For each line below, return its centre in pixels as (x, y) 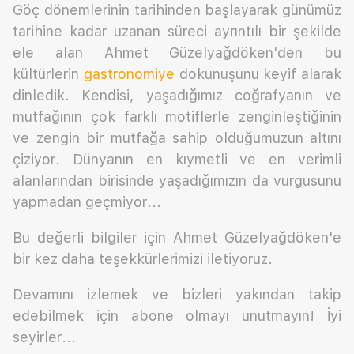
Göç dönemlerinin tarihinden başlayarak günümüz (177, 10)
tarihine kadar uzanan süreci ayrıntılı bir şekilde (177, 32)
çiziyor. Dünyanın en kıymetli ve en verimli (177, 160)
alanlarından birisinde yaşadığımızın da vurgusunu (177, 181)
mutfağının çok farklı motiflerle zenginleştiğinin (177, 117)
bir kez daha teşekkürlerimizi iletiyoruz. (145, 259)
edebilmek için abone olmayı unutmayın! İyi (177, 316)
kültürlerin (48, 74)
